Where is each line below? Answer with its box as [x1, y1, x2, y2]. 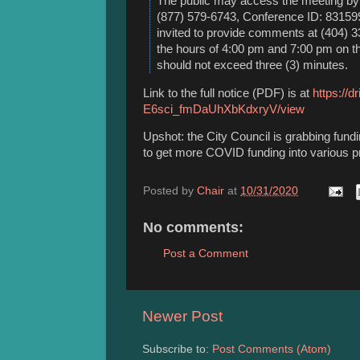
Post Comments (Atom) [212, 343, 331, 356]
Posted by [143, 184, 197, 197]
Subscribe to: [142, 343, 212, 356]
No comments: [143, 219, 243, 235]
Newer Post [142, 308, 223, 325]
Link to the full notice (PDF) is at [143, 86, 313, 100]
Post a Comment [163, 247, 248, 260]
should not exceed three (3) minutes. [157, 58, 348, 72]
